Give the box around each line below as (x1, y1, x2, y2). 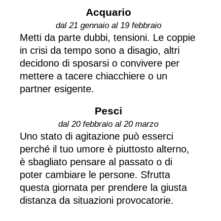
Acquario (85, 6, 131, 18)
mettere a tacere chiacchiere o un (20, 70, 167, 81)
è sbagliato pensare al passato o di (20, 156, 172, 167)
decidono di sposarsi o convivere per (20, 57, 180, 69)
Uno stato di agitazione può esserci (20, 130, 173, 142)
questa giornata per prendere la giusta (20, 182, 187, 193)
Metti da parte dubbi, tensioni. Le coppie (20, 32, 195, 43)
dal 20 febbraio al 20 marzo (58, 119, 158, 129)
